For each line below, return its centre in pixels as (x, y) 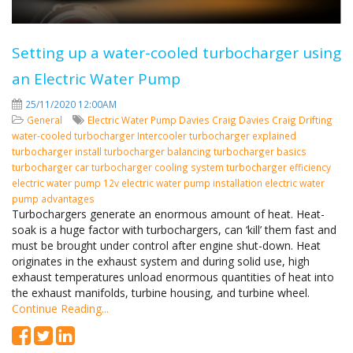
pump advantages (53, 199)
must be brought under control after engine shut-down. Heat (166, 245)
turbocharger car (52, 167)
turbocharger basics (260, 151)
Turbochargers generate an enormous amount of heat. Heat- (168, 214)
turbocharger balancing (159, 151)
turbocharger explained (243, 136)
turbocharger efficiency (279, 167)
